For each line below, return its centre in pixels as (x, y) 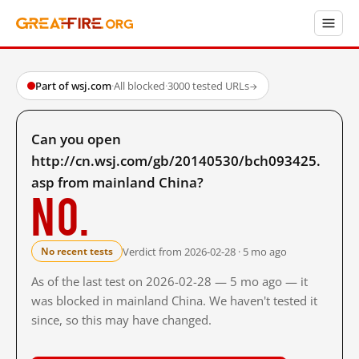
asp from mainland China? (117, 182)
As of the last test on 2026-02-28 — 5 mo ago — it (169, 281)
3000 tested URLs (208, 86)
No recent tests (77, 251)
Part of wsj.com (73, 86)
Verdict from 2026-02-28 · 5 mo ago (205, 251)
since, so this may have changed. (121, 320)
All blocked (139, 86)
